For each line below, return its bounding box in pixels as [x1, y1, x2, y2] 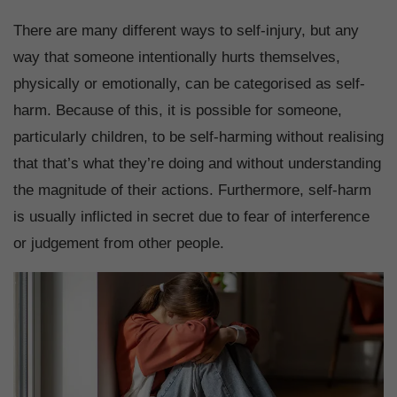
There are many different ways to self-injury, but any [13, 22, 359, 40]
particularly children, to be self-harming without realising [13, 128, 384, 146]
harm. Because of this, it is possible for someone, [13, 102, 342, 120]
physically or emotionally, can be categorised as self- [13, 75, 365, 93]
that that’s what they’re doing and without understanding [13, 155, 381, 173]
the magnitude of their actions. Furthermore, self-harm [13, 182, 371, 199]
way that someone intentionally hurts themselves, [13, 49, 340, 66]
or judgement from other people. [13, 235, 224, 253]
